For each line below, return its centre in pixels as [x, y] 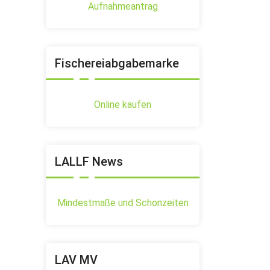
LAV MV [76, 260]
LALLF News [89, 162]
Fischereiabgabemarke [117, 63]
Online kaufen [123, 105]
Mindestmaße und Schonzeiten [123, 203]
